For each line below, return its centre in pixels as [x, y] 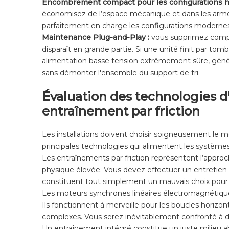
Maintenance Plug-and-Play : [97, 38]
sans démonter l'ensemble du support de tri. [121, 73]
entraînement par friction [121, 111]
